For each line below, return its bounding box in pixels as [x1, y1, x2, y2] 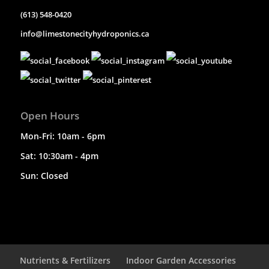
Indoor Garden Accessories [126, 255, 236, 267]
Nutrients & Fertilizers [20, 255, 110, 267]
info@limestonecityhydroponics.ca [20, 28, 150, 40]
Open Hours [20, 109, 79, 123]
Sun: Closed [20, 170, 68, 182]
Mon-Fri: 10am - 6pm [20, 130, 105, 142]
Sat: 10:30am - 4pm [20, 150, 98, 162]
